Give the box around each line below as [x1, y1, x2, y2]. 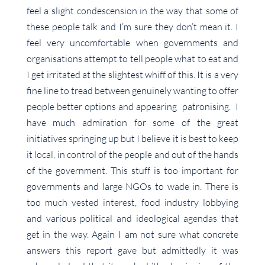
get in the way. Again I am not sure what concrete [26, 228, 239, 241]
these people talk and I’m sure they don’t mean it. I [26, 21, 239, 33]
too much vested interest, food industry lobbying [26, 196, 239, 209]
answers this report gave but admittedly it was [26, 244, 239, 257]
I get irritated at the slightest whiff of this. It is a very [26, 69, 239, 81]
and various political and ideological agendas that [26, 212, 239, 225]
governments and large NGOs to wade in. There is [26, 180, 239, 193]
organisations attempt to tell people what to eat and [26, 53, 239, 65]
